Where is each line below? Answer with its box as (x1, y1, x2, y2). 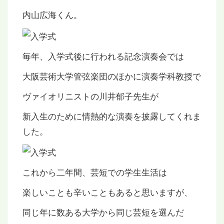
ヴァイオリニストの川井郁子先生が (22, 89, 158, 102)
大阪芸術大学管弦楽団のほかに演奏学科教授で (22, 69, 201, 82)
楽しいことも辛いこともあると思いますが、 (22, 185, 192, 198)
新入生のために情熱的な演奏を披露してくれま (22, 109, 201, 122)
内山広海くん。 (22, 8, 82, 21)
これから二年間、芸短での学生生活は (22, 165, 167, 178)
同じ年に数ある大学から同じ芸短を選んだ (22, 205, 184, 218)
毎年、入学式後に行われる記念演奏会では (22, 49, 184, 62)
